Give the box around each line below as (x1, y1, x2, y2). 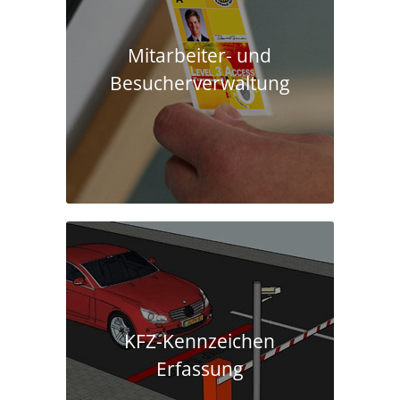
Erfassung (156, 356, 244, 382)
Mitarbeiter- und (128, 43, 272, 69)
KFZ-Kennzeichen (124, 329, 276, 354)
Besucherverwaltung (110, 71, 290, 96)
